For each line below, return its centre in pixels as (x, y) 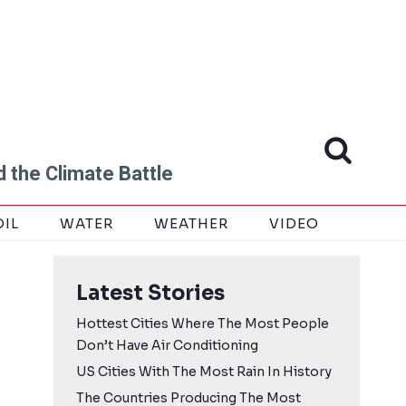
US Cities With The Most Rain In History (204, 372)
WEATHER (191, 223)
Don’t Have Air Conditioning (168, 345)
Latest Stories (151, 293)
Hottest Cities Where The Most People (203, 324)
